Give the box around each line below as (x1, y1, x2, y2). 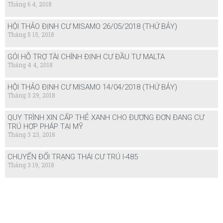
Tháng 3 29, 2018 (7, 91, 55, 99)
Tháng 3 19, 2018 (7, 161, 54, 169)
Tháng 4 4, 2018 (7, 61, 53, 69)
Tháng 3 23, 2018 (7, 130, 55, 138)
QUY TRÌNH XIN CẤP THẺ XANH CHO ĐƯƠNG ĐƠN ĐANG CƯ (7, 113, 204, 122)
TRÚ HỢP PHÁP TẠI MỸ (7, 122, 83, 131)
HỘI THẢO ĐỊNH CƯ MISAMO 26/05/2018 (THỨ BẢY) (7, 22, 177, 31)
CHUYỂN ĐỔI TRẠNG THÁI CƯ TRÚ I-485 (7, 152, 138, 161)
